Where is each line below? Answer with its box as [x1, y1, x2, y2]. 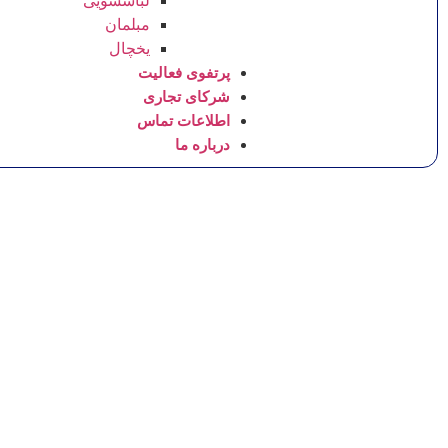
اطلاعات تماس [137, 112, 230, 129]
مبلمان [105, 16, 150, 33]
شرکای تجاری [143, 88, 230, 105]
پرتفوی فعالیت [138, 64, 230, 81]
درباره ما [175, 136, 230, 153]
